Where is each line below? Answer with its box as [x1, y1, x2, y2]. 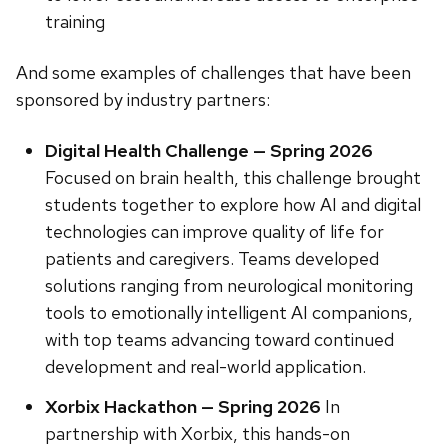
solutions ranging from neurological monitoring [44, 274, 413, 297]
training [44, 10, 105, 33]
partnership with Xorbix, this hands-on [44, 421, 350, 445]
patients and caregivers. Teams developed [44, 247, 379, 270]
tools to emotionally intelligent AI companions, [44, 301, 413, 324]
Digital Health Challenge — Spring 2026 [44, 139, 373, 162]
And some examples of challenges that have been [16, 61, 411, 84]
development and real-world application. [44, 355, 366, 378]
